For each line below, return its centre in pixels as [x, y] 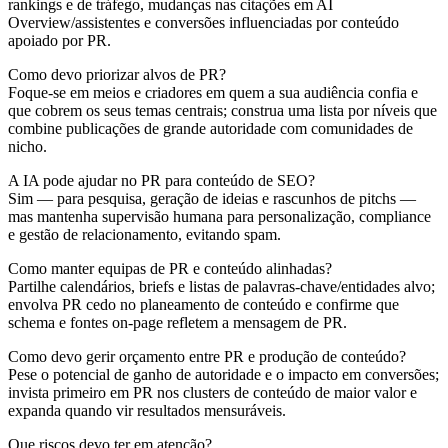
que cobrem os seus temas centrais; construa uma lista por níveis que [222, 110]
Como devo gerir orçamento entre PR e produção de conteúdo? [207, 356]
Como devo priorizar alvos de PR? [117, 74]
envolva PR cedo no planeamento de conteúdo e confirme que [203, 304]
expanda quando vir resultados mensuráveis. [147, 410]
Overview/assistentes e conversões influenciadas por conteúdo [203, 22]
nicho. [27, 146]
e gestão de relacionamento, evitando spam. [144, 234]
